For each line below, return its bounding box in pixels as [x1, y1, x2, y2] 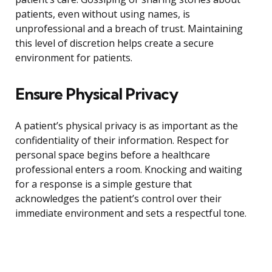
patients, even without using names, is [15, 7, 190, 21]
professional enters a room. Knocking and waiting [15, 163, 242, 177]
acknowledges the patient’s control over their [15, 192, 222, 206]
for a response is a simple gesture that [15, 177, 192, 191]
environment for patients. [15, 51, 132, 65]
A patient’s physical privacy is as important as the [15, 119, 238, 133]
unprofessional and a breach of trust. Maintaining [15, 22, 243, 36]
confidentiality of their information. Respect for [15, 134, 229, 148]
